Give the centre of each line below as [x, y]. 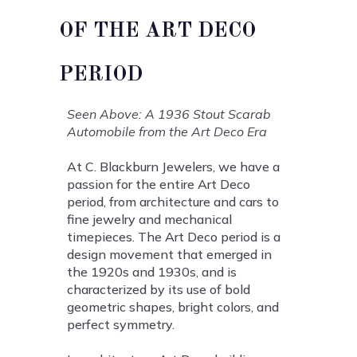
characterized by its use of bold [159, 290]
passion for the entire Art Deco [159, 184]
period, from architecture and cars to [173, 202]
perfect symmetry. [121, 325]
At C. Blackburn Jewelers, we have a [173, 167]
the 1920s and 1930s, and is [152, 272]
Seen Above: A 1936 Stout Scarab [169, 114]
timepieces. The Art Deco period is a [174, 237]
